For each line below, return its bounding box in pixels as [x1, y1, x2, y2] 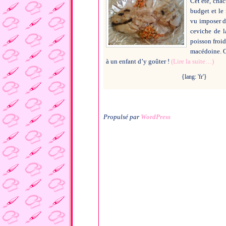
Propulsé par [103, 112, 141, 121]
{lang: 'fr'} [182, 73, 207, 80]
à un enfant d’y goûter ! [106, 57, 171, 65]
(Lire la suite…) [171, 57, 214, 65]
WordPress [141, 112, 171, 121]
